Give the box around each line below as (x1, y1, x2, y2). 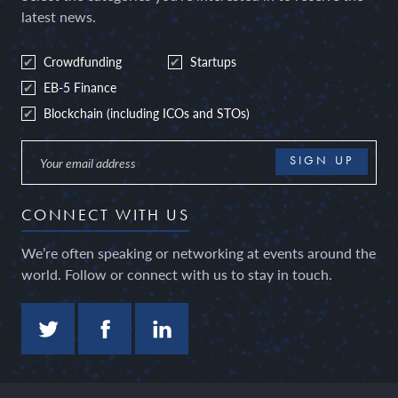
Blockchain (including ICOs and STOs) (43, 104, 250, 123)
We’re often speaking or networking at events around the (21, 242, 376, 263)
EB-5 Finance (43, 78, 116, 97)
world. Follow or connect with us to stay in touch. (21, 263, 332, 284)
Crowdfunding (43, 52, 122, 71)
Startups (189, 52, 236, 71)
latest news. (21, 6, 96, 28)
